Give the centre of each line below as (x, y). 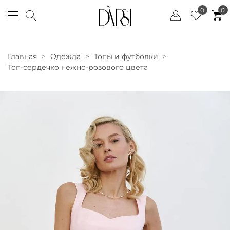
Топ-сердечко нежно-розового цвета (78, 67)
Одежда (65, 56)
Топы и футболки (126, 56)
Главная (22, 56)
